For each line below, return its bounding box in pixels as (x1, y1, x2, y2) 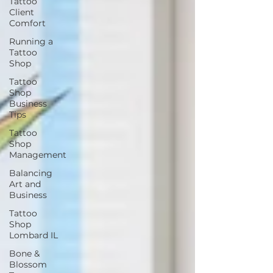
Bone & (9, 247, 40, 259)
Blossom (9, 258, 47, 270)
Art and (9, 178, 41, 190)
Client (9, 6, 34, 18)
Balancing (9, 167, 52, 179)
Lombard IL (9, 229, 58, 241)
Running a (9, 35, 53, 47)
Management (9, 149, 66, 160)
